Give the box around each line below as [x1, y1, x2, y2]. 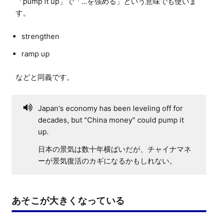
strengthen [21, 31, 59, 41]
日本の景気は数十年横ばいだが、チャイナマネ [38, 144, 191, 154]
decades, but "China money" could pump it [38, 115, 184, 125]
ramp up [21, 49, 50, 58]
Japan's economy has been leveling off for [38, 103, 183, 113]
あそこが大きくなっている [12, 195, 125, 206]
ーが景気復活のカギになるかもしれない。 [38, 156, 177, 165]
